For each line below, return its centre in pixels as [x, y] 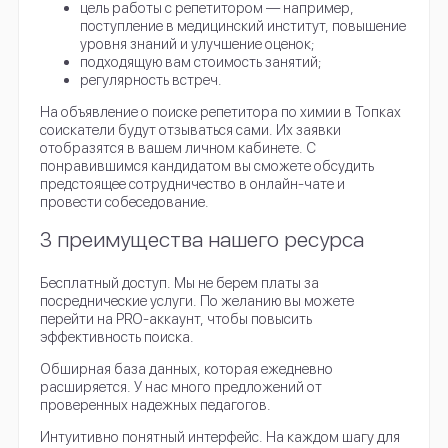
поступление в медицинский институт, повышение [243, 26]
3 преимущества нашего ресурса [202, 239]
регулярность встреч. [151, 80]
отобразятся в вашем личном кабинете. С [178, 148]
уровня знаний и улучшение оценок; [198, 44]
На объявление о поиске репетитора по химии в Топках [221, 112]
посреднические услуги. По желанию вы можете [197, 300]
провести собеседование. [125, 202]
